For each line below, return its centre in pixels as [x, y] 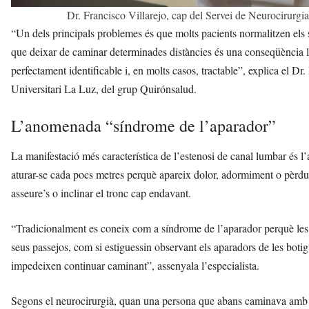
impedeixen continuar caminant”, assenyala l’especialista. [135, 266]
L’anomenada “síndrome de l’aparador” [143, 126]
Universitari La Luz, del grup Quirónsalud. [104, 89]
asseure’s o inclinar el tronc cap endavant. [101, 193]
